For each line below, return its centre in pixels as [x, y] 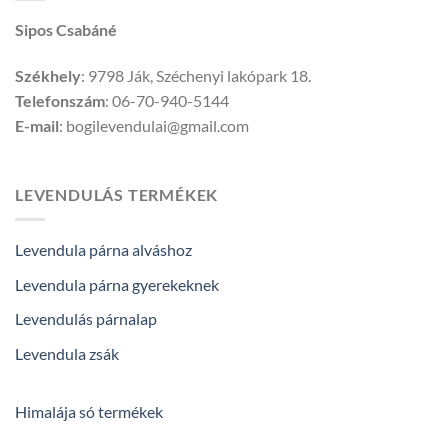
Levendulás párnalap [86, 319]
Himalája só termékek [89, 412]
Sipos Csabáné [66, 29]
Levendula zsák [67, 353]
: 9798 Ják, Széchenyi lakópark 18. [196, 75]
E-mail [37, 125]
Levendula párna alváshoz [103, 250]
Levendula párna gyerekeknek [117, 284]
